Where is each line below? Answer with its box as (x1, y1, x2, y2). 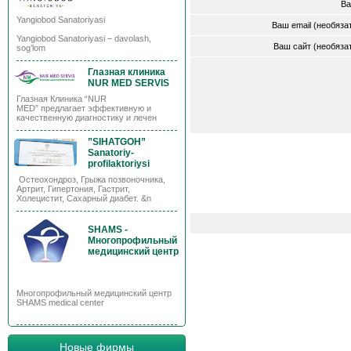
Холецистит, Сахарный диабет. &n (16, 194, 151, 203)
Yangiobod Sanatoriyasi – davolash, (16, 34, 151, 43)
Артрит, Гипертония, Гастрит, (16, 184, 130, 194)
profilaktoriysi (88, 158, 150, 169)
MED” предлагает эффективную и (16, 103, 151, 113)
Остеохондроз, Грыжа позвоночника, (16, 175, 165, 184)
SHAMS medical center (16, 298, 104, 307)
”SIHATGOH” (88, 136, 146, 147)
